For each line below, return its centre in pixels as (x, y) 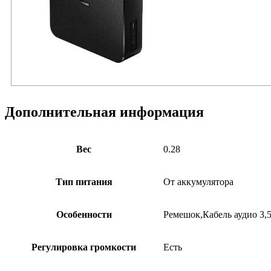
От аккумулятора (198, 182)
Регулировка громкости (84, 247)
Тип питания (84, 182)
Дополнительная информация (104, 112)
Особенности (84, 215)
